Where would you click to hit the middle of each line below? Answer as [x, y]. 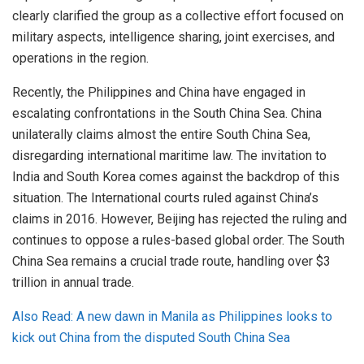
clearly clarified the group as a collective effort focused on [178, 15]
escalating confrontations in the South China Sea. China [167, 113]
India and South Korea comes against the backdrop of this [176, 176]
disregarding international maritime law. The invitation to [169, 155]
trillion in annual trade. [73, 282]
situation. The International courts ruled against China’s [165, 197]
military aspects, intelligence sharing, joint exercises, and [173, 37]
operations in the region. [80, 58]
